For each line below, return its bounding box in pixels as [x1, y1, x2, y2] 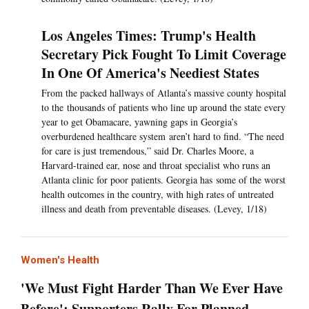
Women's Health [21, 254, 99, 267]
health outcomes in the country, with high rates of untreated [41, 188, 274, 201]
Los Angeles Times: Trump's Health [41, 26, 256, 46]
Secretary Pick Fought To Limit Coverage [41, 44, 286, 65]
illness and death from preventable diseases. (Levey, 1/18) [41, 202, 267, 216]
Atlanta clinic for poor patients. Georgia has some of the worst [41, 173, 286, 187]
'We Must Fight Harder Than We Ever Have [21, 278, 283, 299]
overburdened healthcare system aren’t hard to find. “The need [41, 130, 284, 143]
